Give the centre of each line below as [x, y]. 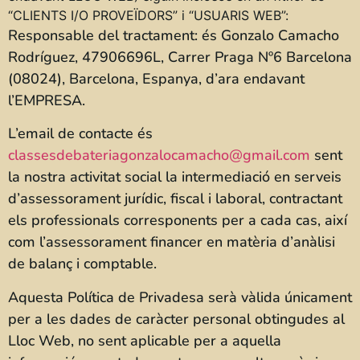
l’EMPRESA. [47, 100]
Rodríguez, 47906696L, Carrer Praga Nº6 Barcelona [180, 57]
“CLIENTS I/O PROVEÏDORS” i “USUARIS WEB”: [148, 15]
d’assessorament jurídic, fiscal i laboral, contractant [175, 199]
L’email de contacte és [80, 134]
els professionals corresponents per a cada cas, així [178, 221]
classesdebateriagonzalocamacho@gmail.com [159, 155]
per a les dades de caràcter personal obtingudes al [176, 319]
